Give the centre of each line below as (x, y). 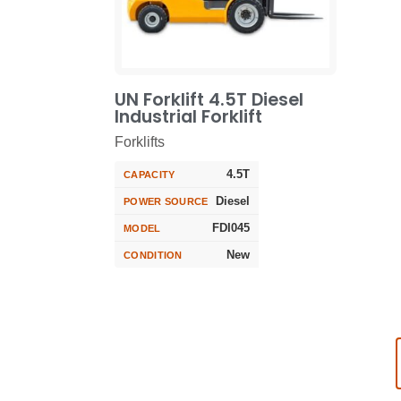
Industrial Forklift (188, 116)
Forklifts (140, 142)
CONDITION (153, 255)
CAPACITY (149, 174)
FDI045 (231, 228)
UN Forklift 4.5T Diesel (209, 99)
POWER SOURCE (166, 201)
